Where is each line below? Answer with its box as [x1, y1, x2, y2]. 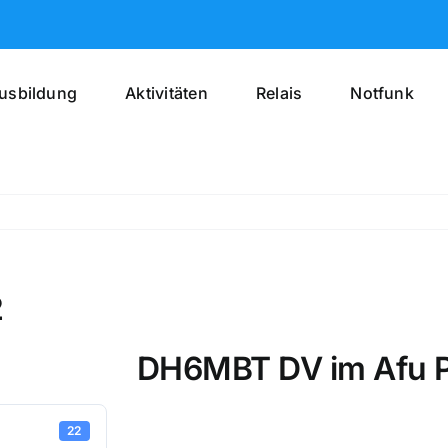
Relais [255, 82, 303, 103]
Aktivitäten [125, 82, 208, 103]
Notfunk [350, 82, 414, 103]
